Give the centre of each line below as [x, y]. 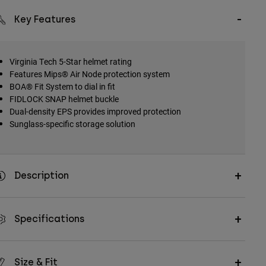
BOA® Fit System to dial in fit [62, 87]
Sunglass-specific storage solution [72, 124]
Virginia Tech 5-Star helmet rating [70, 62]
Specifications [49, 219]
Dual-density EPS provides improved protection [95, 112]
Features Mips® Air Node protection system [89, 74]
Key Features [45, 20]
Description [41, 176]
